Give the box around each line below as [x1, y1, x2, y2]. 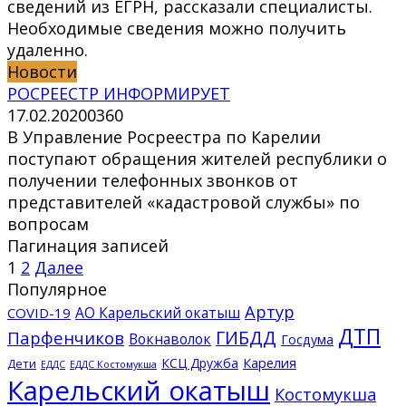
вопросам [7, 213, 89, 236]
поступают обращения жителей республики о [7, 148, 387, 170]
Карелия [243, 354, 296, 372]
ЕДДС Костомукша [70, 357, 157, 372]
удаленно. [7, 39, 88, 62]
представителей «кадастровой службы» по [7, 191, 360, 214]
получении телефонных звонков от [7, 169, 298, 192]
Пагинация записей [7, 235, 169, 257]
